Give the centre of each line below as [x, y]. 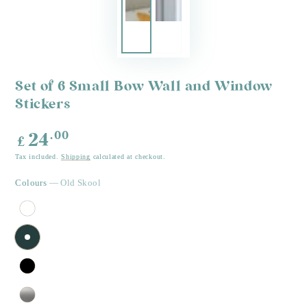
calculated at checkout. [128, 156]
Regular [36, 135]
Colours [32, 182]
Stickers [43, 105]
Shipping [76, 156]
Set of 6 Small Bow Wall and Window [144, 87]
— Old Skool [75, 182]
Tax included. [38, 156]
